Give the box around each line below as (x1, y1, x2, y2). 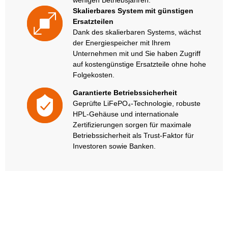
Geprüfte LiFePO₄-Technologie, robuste (72, 99, 201, 107)
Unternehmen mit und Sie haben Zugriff (72, 49, 201, 58)
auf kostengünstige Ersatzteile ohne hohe (72, 60, 206, 68)
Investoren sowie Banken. (72, 141, 156, 150)
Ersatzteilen (72, 17, 113, 25)
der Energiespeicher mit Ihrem (72, 38, 170, 47)
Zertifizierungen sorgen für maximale (72, 120, 191, 129)
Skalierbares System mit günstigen (72, 6, 193, 15)
